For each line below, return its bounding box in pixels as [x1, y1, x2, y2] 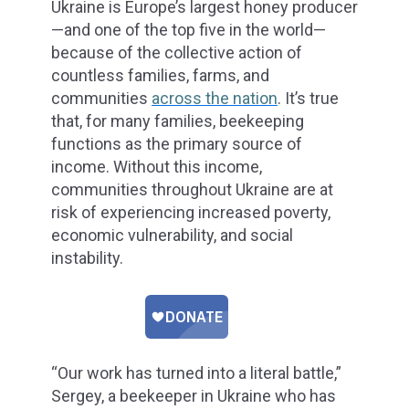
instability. [51, 247, 123, 267]
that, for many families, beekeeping [51, 110, 304, 131]
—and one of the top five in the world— [51, 19, 326, 39]
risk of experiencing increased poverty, [51, 202, 330, 222]
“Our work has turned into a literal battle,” [51, 363, 341, 383]
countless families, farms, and [51, 65, 269, 85]
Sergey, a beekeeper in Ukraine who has [51, 386, 336, 406]
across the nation [152, 88, 278, 108]
